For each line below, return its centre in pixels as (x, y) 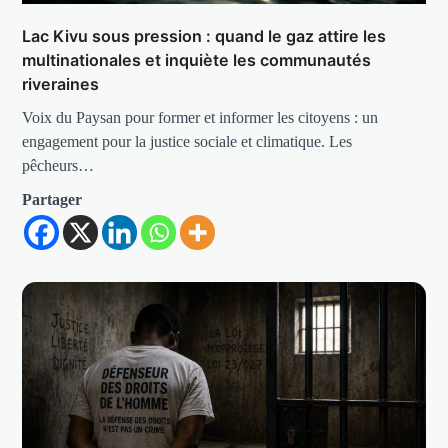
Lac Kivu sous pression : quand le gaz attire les (204, 35)
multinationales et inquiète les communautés (197, 59)
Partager (52, 199)
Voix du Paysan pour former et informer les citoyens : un (200, 117)
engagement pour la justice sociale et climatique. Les (187, 141)
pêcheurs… (58, 165)
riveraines (61, 83)
